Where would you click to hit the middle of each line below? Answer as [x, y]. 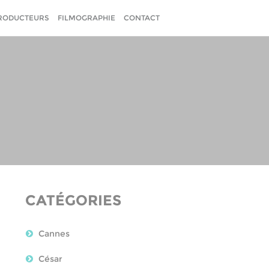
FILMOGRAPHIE [86, 18]
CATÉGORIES [73, 200]
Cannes [54, 234]
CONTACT [142, 18]
